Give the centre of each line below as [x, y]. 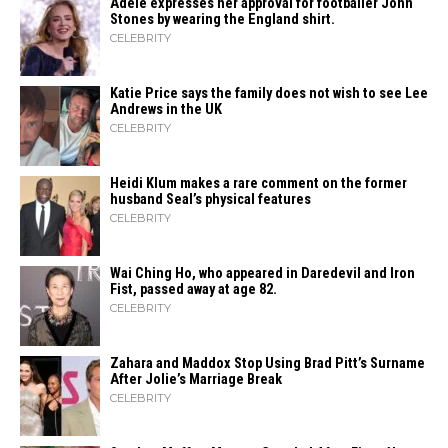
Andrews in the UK [166, 109]
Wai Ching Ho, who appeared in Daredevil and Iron [262, 273]
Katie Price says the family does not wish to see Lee [269, 93]
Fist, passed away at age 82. [193, 289]
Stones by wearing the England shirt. [222, 19]
